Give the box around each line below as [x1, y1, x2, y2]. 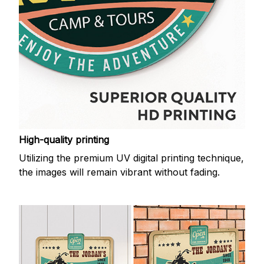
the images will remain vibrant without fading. [19, 166, 220, 178]
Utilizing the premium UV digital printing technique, [19, 151, 244, 164]
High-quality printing [19, 134, 109, 146]
